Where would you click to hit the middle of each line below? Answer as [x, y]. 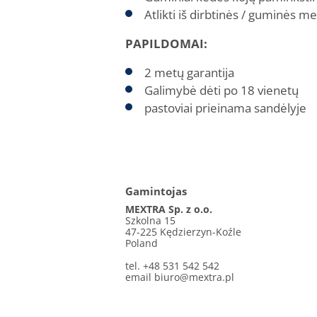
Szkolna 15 [150, 220]
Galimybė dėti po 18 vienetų [221, 90]
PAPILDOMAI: [166, 44]
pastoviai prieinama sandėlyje [225, 108]
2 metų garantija [189, 73]
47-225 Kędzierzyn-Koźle [183, 232]
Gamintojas [156, 191]
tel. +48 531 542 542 [172, 266]
